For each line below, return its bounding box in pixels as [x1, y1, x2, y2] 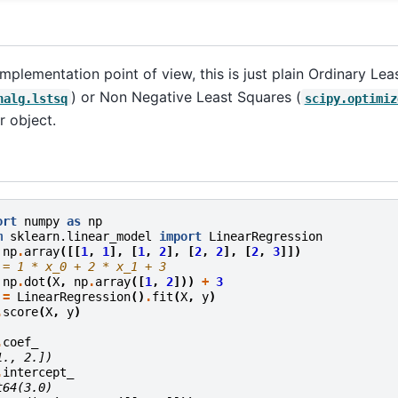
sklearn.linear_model [9, 228, 152, 243]
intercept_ [2, 364, 74, 379]
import [158, 228, 202, 243]
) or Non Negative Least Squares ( [70, 88, 301, 107]
